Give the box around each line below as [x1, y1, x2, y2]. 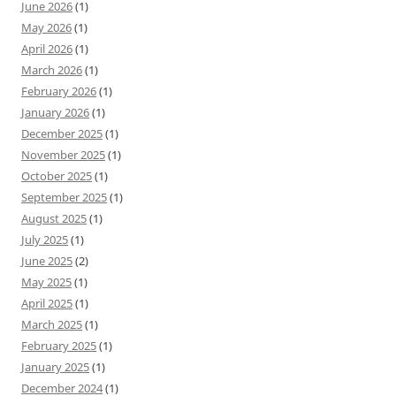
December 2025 [21, 125, 103, 141]
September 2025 [21, 188, 107, 205]
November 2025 [21, 146, 105, 163]
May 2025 [21, 273, 72, 290]
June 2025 [21, 252, 72, 269]
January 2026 [21, 103, 89, 120]
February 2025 [21, 337, 96, 354]
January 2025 [21, 358, 89, 375]
